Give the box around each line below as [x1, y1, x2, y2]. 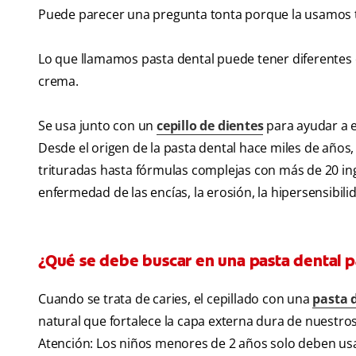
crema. [38, 72, 79, 91]
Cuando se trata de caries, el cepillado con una [38, 290, 313, 308]
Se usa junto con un [38, 117, 157, 135]
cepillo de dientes [157, 117, 264, 135]
